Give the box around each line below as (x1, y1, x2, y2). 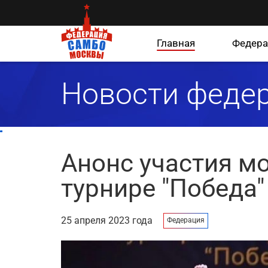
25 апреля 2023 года (61, 215, 153, 226)
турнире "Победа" (61, 173, 264, 203)
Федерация (167, 216, 205, 224)
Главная (157, 37, 195, 49)
